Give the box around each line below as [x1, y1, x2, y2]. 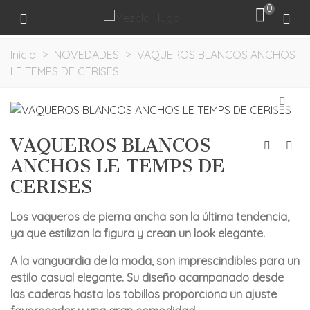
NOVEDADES [54, 48, 119, 62]
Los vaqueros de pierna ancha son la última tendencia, [10, 210, 289, 224]
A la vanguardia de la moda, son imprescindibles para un [10, 254, 300, 268]
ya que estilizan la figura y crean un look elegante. [10, 226, 265, 240]
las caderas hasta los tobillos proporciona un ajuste [10, 287, 277, 301]
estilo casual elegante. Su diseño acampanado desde [10, 271, 284, 284]
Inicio [10, 48, 36, 62]
